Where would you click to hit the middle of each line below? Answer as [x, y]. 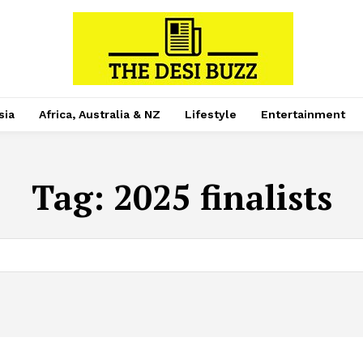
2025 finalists [222, 197]
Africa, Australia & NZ [99, 114]
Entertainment [303, 114]
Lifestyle [210, 114]
